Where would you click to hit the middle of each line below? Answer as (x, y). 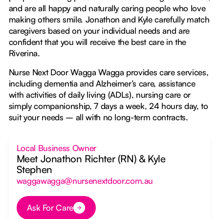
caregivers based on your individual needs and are (99, 30)
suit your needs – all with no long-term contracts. (98, 117)
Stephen (34, 169)
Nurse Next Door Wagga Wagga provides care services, (109, 72)
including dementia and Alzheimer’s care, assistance (102, 83)
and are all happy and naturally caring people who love (107, 8)
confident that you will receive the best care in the (97, 42)
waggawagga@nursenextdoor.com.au (85, 180)
